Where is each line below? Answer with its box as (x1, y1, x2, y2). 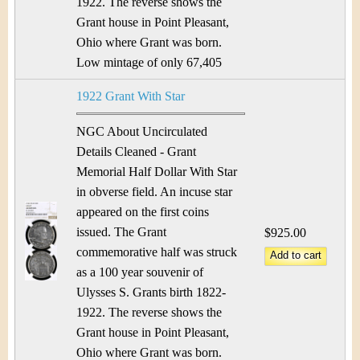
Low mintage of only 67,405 (76, 55, 222, 69)
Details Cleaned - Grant (76, 145, 196, 158)
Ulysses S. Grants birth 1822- (76, 285, 226, 299)
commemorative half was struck (76, 245, 237, 259)
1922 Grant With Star (76, 89, 185, 103)
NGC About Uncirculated (76, 125, 207, 138)
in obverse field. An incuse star (76, 185, 232, 198)
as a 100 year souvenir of (76, 265, 203, 279)
